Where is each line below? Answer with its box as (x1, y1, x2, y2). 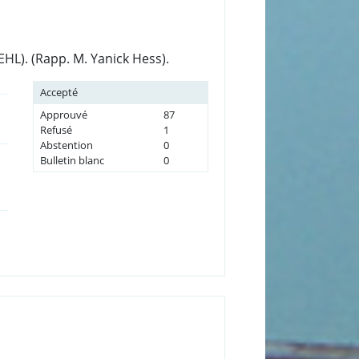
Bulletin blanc (39, 152, 104, 167)
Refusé (39, 122, 72, 137)
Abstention (39, 137, 93, 152)
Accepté (39, 84, 78, 99)
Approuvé (39, 107, 87, 122)
